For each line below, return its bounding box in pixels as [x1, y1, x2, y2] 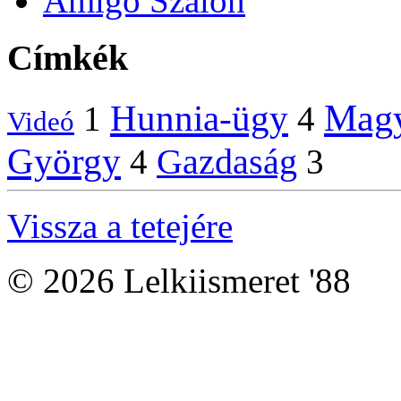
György [7, 141, 121, 183]
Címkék [7, 38, 128, 79]
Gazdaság [157, 141, 297, 183]
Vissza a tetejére [7, 207, 233, 246]
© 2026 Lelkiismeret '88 [7, 261, 351, 301]
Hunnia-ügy [110, 98, 288, 140]
